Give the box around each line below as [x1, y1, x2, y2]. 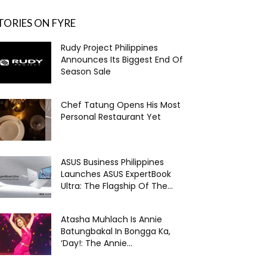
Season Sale [61, 65, 111, 77]
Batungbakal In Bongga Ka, [61, 225, 170, 237]
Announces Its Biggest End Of [61, 53, 183, 66]
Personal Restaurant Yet [61, 110, 161, 123]
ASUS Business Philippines [61, 156, 164, 168]
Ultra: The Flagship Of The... [61, 179, 173, 192]
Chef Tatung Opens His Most [61, 98, 181, 111]
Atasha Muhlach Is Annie [61, 213, 162, 225]
